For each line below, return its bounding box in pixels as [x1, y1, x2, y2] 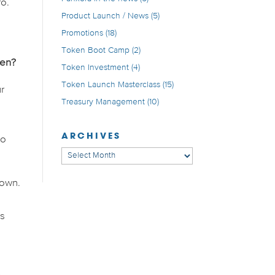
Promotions [61, 29, 103, 38]
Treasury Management [61, 98, 145, 107]
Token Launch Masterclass [61, 80, 160, 90]
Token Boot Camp [61, 46, 130, 55]
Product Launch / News [61, 12, 149, 21]
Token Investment [61, 63, 129, 72]
